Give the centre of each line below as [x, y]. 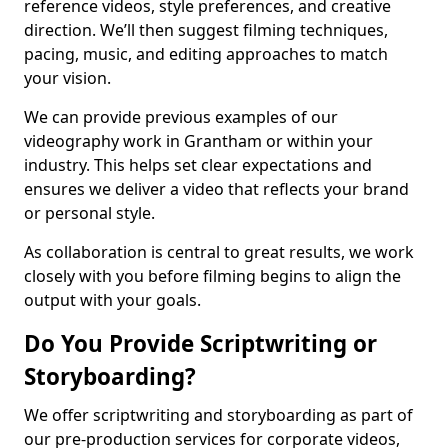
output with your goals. [112, 300]
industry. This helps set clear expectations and [198, 165]
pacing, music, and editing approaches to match [206, 54]
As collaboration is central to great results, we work [219, 252]
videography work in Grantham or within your [198, 141]
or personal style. [89, 213]
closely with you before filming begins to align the [212, 276]
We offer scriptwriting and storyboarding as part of [218, 415]
